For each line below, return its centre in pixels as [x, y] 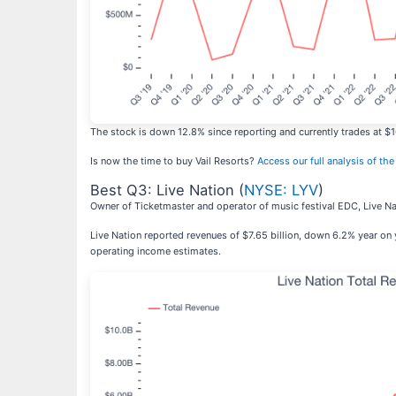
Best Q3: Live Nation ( [167, 190]
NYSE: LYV [281, 190]
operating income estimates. [156, 251]
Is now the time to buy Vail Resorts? [174, 160]
